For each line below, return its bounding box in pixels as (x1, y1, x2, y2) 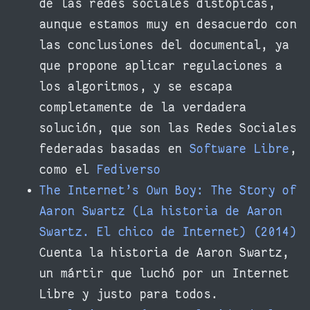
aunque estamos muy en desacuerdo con (39, 17, 297, 31)
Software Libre (189, 142, 290, 156)
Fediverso (96, 163, 161, 176)
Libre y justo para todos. (39, 287, 219, 301)
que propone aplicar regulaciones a (39, 59, 283, 73)
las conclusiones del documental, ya (39, 38, 290, 52)
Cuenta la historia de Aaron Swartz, (39, 246, 290, 259)
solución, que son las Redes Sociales (39, 121, 297, 135)
